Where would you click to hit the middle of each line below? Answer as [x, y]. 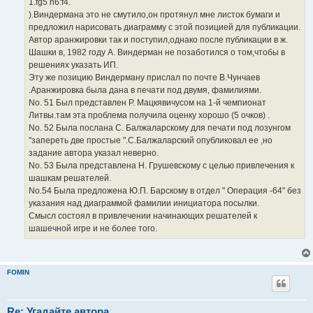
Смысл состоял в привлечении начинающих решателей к [143, 216]
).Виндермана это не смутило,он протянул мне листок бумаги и [154, 15]
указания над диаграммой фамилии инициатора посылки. [144, 204]
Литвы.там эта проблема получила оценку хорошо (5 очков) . [149, 116]
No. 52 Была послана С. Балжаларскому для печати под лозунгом [160, 128]
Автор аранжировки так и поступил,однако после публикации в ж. [158, 40]
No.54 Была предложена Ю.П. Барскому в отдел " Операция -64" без [165, 191]
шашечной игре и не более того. [93, 229]
